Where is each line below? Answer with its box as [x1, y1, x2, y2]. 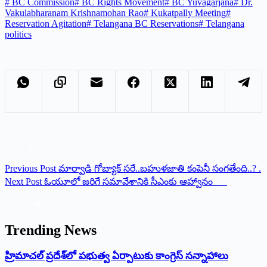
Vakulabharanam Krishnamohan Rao [5, 7, 144, 18]
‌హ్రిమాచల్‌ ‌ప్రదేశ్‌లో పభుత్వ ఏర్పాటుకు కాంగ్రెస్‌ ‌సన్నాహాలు [5, 250, 228, 262]
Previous [5, 163, 40, 173]
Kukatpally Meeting [148, 7, 226, 18]
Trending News [5, 222, 97, 238]
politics [5, 29, 32, 39]
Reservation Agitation [5, 18, 86, 29]
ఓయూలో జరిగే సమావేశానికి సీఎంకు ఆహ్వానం [44, 176, 227, 187]
